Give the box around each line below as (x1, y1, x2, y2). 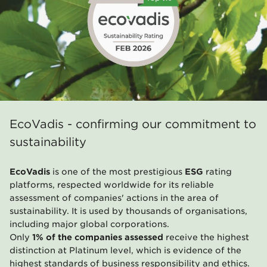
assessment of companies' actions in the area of (10, 193, 219, 203)
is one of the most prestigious (50, 167, 185, 177)
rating (206, 167, 232, 177)
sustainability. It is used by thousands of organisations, (10, 206, 247, 216)
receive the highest (163, 232, 249, 243)
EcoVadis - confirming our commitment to (10, 117, 256, 132)
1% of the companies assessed (32, 232, 163, 243)
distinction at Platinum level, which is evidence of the (10, 246, 241, 256)
